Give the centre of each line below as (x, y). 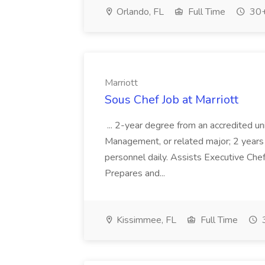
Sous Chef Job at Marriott (172, 100)
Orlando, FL (139, 12)
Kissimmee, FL (145, 220)
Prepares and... (136, 173)
